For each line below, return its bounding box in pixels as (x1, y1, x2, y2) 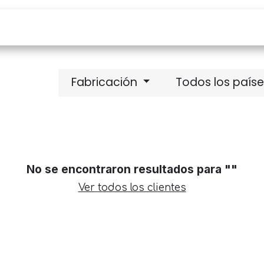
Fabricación (71, 74, 137, 91)
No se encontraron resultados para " (27, 161, 231, 176)
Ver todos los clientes (78, 181, 186, 193)
